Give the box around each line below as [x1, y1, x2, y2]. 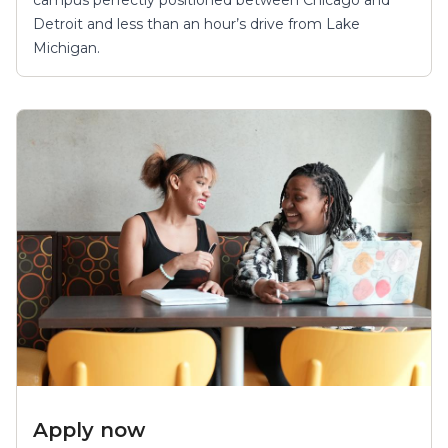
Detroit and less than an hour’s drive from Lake [33, 14, 360, 33]
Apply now [33, 417, 145, 442]
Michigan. [33, 38, 100, 57]
